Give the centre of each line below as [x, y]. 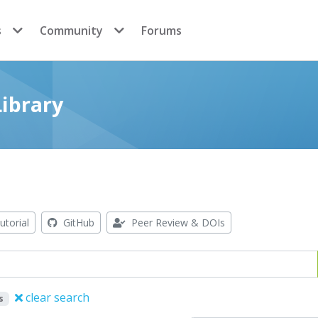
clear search [56, 297]
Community [71, 30]
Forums [161, 30]
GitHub [77, 223]
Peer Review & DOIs [177, 223]
